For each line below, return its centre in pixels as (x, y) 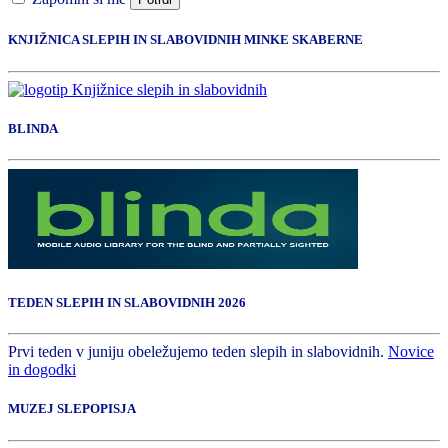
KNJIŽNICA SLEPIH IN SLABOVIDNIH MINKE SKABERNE (185, 40)
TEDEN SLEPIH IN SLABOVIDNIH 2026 (127, 303)
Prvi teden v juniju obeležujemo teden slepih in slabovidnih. (198, 352)
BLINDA (33, 128)
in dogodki (42, 370)
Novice (411, 352)
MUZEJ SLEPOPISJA (72, 409)
